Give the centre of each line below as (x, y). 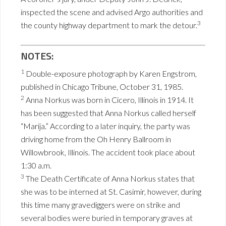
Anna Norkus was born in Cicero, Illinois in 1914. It (109, 100)
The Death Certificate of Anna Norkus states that (109, 179)
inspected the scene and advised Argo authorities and (112, 12)
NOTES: (37, 56)
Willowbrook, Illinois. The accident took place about (108, 152)
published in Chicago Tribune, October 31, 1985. (102, 87)
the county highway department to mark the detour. (109, 25)
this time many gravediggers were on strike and (100, 205)
